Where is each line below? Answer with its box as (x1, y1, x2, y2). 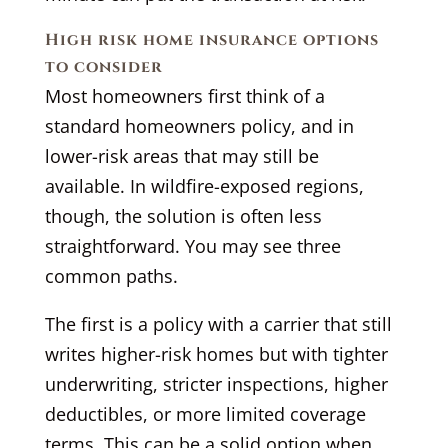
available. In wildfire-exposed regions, (44, 173, 364, 198)
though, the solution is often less (44, 203, 322, 228)
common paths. (44, 263, 178, 288)
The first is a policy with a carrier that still (44, 311, 392, 336)
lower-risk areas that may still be (44, 143, 319, 168)
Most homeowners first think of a (44, 83, 325, 108)
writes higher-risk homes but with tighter (44, 341, 388, 366)
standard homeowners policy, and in (44, 113, 354, 138)
